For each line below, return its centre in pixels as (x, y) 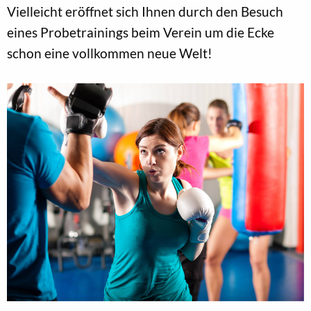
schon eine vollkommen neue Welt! (110, 53)
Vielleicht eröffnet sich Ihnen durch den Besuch (145, 12)
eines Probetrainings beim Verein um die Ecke (141, 33)
